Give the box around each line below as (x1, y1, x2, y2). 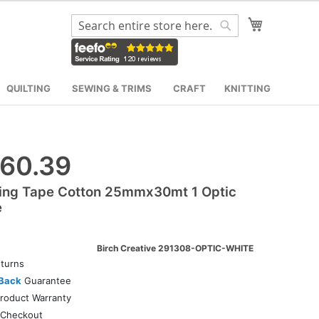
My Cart (263, 15, 308, 29)
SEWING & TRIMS (72, 82, 152, 94)
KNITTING (224, 82, 271, 94)
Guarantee (21, 274, 71, 286)
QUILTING (6, 82, 51, 94)
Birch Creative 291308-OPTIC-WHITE (97, 242, 253, 253)
